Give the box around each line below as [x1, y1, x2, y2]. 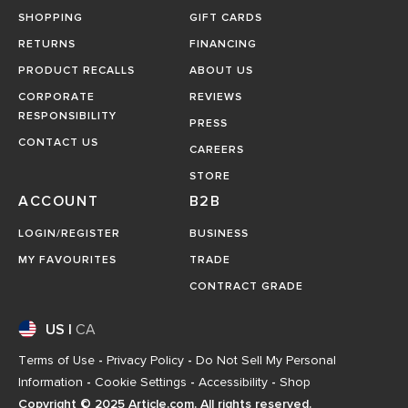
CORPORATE [18, 92, 95, 103]
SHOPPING [18, 13, 83, 24]
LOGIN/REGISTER [18, 229, 120, 240]
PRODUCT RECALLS [18, 66, 135, 76]
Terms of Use [18, 354, 95, 367]
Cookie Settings [95, 376, 187, 389]
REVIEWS [189, 92, 242, 103]
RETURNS [18, 39, 76, 50]
